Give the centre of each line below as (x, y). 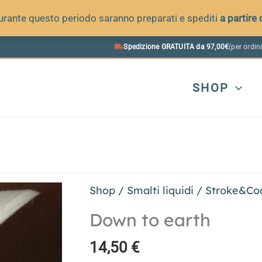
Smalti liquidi (161, 190)
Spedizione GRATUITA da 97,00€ (176, 47)
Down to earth (150, 220)
